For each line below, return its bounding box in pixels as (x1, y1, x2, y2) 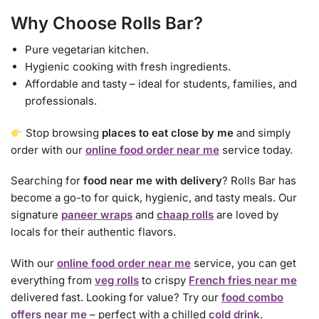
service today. (219, 143, 293, 157)
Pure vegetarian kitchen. (25, 42, 149, 56)
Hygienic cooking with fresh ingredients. (25, 59, 231, 73)
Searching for (11, 174, 83, 188)
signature (11, 208, 61, 222)
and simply (234, 126, 291, 140)
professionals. (25, 93, 97, 108)
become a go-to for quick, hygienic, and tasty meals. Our (11, 191, 297, 205)
